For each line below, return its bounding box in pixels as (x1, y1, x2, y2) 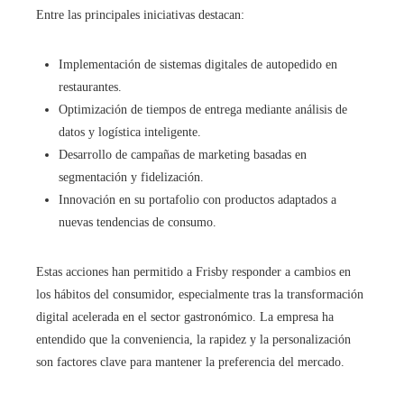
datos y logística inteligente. (59, 125, 201, 140)
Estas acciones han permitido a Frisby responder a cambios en (36, 265, 351, 280)
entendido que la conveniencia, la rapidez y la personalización (36, 333, 351, 347)
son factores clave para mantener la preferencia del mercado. (36, 355, 344, 370)
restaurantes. (59, 80, 122, 95)
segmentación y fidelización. (59, 170, 204, 185)
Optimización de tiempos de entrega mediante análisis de (59, 103, 347, 117)
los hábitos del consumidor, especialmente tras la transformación (36, 288, 363, 302)
